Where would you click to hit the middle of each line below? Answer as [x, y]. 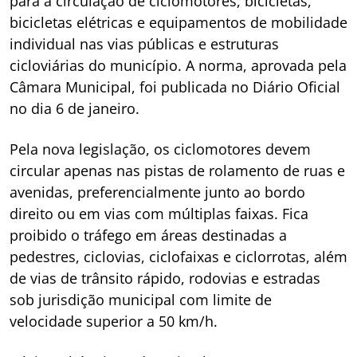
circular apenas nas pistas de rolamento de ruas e [177, 170]
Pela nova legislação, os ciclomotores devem [160, 149]
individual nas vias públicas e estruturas [144, 43]
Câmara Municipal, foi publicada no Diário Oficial [175, 86]
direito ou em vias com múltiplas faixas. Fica [159, 213]
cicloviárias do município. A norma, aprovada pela [178, 65]
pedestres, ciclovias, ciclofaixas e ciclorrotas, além [178, 256]
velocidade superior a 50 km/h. [114, 321]
